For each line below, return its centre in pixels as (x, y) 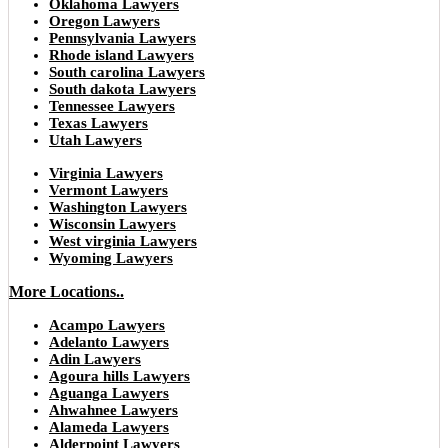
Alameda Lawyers (109, 426)
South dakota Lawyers (122, 88)
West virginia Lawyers (123, 240)
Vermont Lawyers (108, 189)
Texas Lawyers (98, 122)
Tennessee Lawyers (112, 105)
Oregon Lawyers (104, 20)
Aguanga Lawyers (109, 392)
